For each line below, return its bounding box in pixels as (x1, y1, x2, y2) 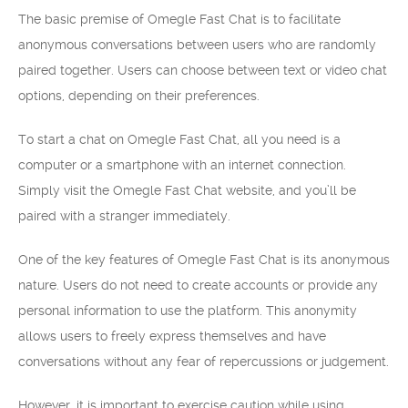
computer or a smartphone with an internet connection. (18, 158, 346, 172)
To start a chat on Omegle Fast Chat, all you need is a (18, 132, 341, 147)
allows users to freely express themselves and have (18, 329, 326, 343)
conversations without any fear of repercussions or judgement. (18, 354, 389, 369)
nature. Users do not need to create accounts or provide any (18, 278, 378, 292)
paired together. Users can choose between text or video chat (18, 63, 387, 77)
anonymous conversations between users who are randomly (18, 37, 376, 52)
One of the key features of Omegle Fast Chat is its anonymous (18, 252, 390, 267)
